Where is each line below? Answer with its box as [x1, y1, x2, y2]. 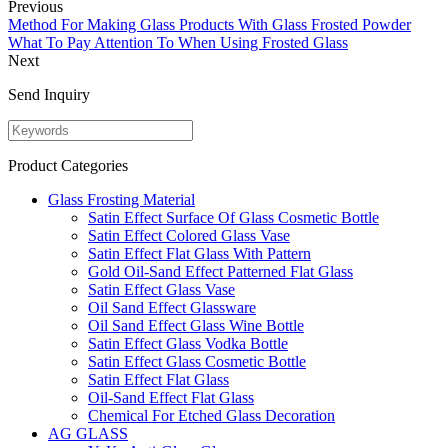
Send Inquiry [8, 85, 90, 103]
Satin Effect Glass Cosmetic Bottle [88, 352, 306, 370]
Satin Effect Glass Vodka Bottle [88, 334, 288, 352]
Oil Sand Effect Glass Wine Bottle [88, 316, 304, 334]
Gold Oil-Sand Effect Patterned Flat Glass [88, 262, 353, 280]
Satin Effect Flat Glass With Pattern [88, 244, 311, 262]
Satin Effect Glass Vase [88, 280, 235, 298]
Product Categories [8, 156, 128, 174]
